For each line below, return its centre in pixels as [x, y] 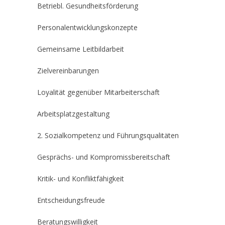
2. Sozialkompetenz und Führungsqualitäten [108, 135]
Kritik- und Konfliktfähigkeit [81, 179]
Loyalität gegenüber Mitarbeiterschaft [98, 92]
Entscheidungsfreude [71, 200]
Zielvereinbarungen [68, 71]
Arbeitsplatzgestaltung [73, 114]
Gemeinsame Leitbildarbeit [81, 49]
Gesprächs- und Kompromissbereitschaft [104, 157]
